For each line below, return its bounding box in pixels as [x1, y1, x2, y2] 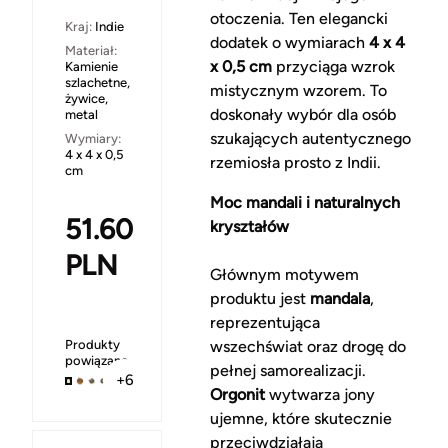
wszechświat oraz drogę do [209, 337, 406, 357]
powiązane [65, 353, 128, 369]
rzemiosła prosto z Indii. [209, 153, 381, 173]
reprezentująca [209, 313, 320, 333]
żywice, [65, 91, 108, 107]
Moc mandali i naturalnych [209, 193, 400, 213]
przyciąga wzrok [271, 57, 395, 77]
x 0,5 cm [209, 57, 272, 77]
